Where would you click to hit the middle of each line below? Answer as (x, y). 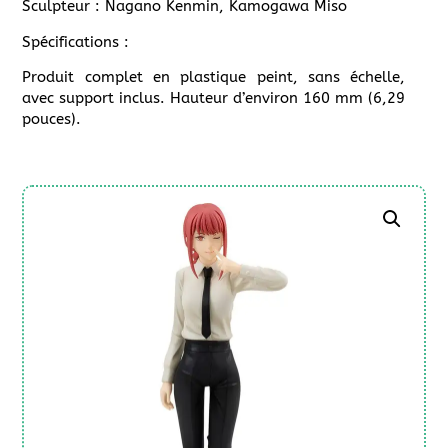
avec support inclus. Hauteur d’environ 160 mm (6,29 (214, 97)
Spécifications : (76, 41)
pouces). (52, 118)
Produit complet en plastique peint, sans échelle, (214, 76)
